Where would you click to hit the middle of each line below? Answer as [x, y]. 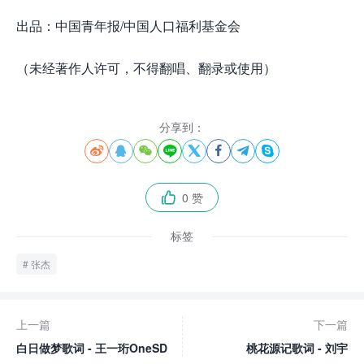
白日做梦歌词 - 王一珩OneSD [92, 348]
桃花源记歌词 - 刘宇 [297, 348]
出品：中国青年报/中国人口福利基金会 [128, 26]
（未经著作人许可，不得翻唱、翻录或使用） [146, 68]
